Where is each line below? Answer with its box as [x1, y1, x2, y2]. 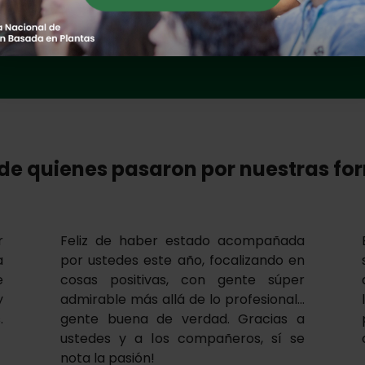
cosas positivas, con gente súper [60, 270, 305, 290]
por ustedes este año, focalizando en [60, 251, 305, 270]
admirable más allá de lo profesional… [60, 290, 305, 310]
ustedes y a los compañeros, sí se [60, 329, 305, 349]
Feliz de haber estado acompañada [60, 231, 305, 251]
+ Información [212, 4, 300, 21]
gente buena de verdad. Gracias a [60, 310, 305, 329]
